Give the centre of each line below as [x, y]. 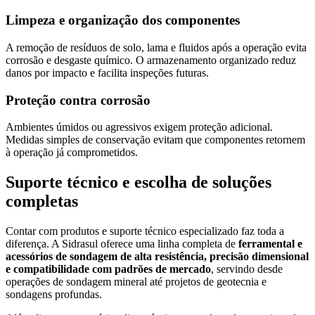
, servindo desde [247, 269]
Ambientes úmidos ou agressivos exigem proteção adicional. [139, 127]
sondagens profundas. [54, 295]
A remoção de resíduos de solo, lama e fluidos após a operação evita [156, 47]
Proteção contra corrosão [78, 100]
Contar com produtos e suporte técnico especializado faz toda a [145, 231]
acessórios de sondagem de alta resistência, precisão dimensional [157, 257]
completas [42, 201]
